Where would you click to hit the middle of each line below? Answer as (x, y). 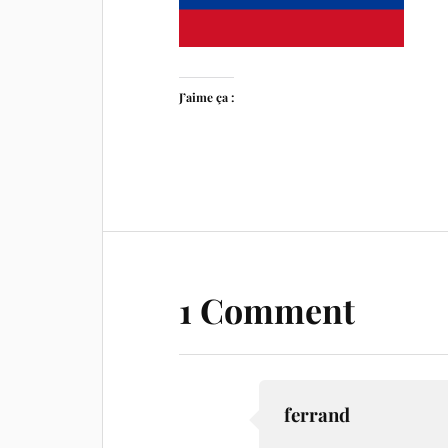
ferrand (317, 414)
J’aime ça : (207, 97)
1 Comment (267, 310)
